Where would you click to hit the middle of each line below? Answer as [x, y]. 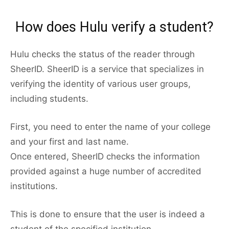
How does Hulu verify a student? [114, 27]
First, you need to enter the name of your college [110, 127]
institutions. [34, 186]
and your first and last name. [70, 142]
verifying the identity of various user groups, [100, 84]
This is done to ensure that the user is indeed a [108, 214]
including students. [49, 99]
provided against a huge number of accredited [106, 171]
